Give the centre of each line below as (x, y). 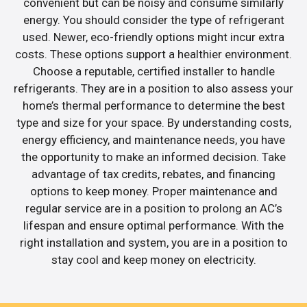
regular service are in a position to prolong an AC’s (153, 208)
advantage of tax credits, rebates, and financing (153, 174)
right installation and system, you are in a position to (153, 242)
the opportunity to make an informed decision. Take (153, 157)
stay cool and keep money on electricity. (153, 259)
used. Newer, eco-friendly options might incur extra (153, 37)
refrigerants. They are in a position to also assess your (153, 88)
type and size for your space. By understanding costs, (153, 122)
